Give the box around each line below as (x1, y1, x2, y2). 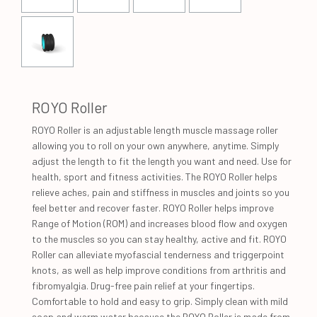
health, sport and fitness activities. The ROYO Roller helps (32, 170, 277, 183)
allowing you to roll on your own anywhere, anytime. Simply (32, 139, 279, 151)
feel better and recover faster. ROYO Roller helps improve (32, 201, 274, 214)
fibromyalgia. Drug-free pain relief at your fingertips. (32, 279, 255, 292)
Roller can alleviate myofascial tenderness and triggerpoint (32, 248, 284, 260)
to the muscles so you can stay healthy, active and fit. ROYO (32, 232, 287, 245)
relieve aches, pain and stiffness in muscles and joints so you (32, 185, 289, 198)
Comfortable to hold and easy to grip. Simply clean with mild (32, 294, 288, 307)
